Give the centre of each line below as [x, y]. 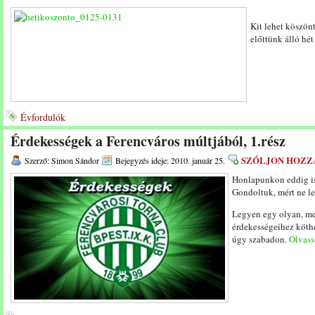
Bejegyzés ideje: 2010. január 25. [170, 160]
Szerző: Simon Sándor [62, 160]
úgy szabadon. [261, 239]
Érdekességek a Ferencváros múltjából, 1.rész [148, 141]
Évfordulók [43, 117]
